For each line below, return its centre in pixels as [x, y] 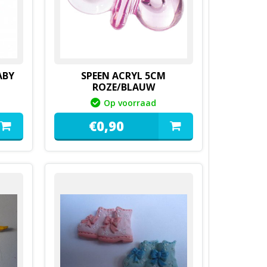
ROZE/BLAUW [123, 87]
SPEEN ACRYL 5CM [124, 76]
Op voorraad [130, 103]
